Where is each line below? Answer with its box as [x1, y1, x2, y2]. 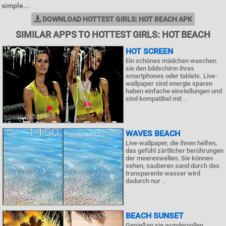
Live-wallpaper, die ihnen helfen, [126, 139, 217, 147]
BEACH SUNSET [126, 211, 184, 221]
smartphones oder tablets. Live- [126, 72, 217, 80]
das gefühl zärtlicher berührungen [126, 147, 223, 155]
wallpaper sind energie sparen [126, 80, 212, 87]
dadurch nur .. [126, 177, 166, 185]
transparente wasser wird [126, 169, 200, 178]
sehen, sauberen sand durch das [126, 162, 219, 170]
